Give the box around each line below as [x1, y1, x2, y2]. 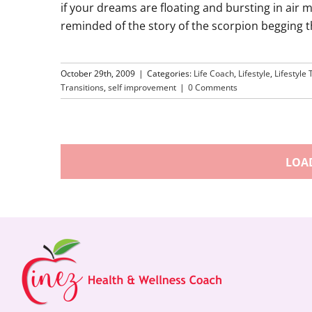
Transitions [61, 81, 104, 93]
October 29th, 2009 [61, 68, 135, 79]
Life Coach [194, 68, 234, 79]
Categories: [147, 68, 194, 79]
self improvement [108, 81, 176, 93]
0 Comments [188, 81, 237, 93]
